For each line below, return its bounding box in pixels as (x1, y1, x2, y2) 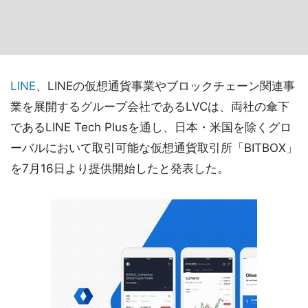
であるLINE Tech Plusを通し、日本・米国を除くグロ (10, 120, 291, 134)
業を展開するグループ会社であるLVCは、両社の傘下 (10, 100, 289, 113)
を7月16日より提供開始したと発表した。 (10, 162, 229, 175)
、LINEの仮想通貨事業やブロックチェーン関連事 (36, 79, 295, 93)
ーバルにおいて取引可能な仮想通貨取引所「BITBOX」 (10, 141, 298, 155)
